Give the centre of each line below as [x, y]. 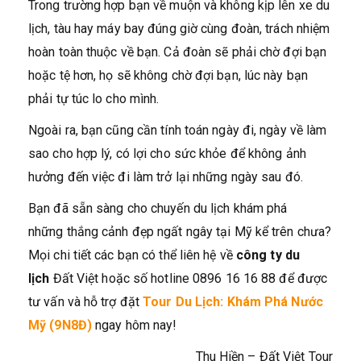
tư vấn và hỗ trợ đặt [86, 301]
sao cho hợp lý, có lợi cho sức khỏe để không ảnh [167, 153]
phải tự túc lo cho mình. [94, 98]
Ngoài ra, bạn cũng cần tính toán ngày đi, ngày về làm [178, 130]
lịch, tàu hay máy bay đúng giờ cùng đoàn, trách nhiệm [179, 28]
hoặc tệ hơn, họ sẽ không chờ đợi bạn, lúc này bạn [168, 75]
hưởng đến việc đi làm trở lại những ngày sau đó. [166, 176]
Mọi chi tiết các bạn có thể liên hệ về [132, 255]
